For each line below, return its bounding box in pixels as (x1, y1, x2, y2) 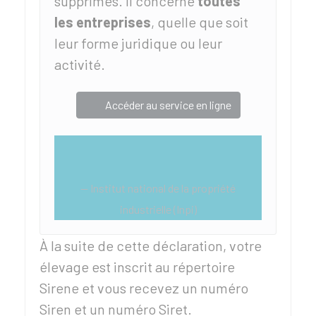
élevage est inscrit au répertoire (39, 258, 235, 275)
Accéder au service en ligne (104, 98, 231, 111)
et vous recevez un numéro (79, 279, 248, 296)
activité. (54, 56, 105, 73)
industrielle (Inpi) (119, 202, 197, 216)
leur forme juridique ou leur (54, 35, 222, 51)
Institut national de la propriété (90, 181, 236, 195)
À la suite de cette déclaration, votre (39, 237, 262, 254)
